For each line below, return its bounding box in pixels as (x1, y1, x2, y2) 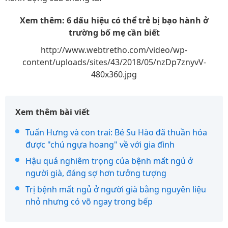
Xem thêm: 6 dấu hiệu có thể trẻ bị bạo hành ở (19, 15, 209, 26)
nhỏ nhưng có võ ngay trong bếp (25, 196, 153, 207)
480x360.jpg (91, 69, 137, 80)
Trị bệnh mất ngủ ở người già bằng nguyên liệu (25, 184, 206, 195)
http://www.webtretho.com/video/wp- (41, 44, 187, 55)
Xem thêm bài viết (15, 106, 90, 118)
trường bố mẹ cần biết (68, 27, 160, 38)
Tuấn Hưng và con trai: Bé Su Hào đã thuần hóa (25, 127, 207, 138)
